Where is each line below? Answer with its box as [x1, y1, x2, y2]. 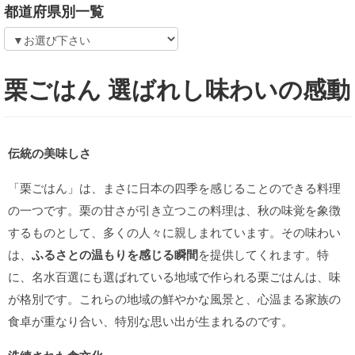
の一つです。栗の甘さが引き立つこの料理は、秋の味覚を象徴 [8, 201, 341, 218]
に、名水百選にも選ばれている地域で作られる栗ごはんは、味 [8, 268, 341, 284]
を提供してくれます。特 [198, 246, 329, 262]
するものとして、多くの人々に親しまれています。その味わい [8, 223, 341, 240]
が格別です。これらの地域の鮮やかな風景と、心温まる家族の [8, 290, 341, 307]
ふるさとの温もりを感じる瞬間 [32, 246, 198, 263]
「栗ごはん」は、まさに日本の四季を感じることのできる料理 [8, 179, 341, 196]
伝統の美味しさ [8, 144, 91, 162]
